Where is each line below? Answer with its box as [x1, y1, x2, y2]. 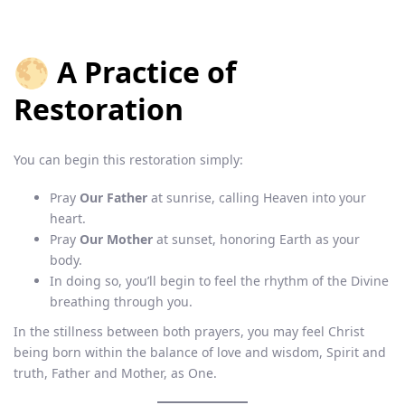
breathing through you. [50, 292, 193, 310]
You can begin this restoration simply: [14, 151, 243, 169]
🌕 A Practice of [14, 52, 236, 92]
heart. [50, 209, 86, 227]
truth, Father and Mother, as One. [14, 363, 217, 381]
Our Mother [80, 230, 153, 248]
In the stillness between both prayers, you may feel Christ [14, 322, 364, 340]
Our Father [80, 188, 147, 206]
